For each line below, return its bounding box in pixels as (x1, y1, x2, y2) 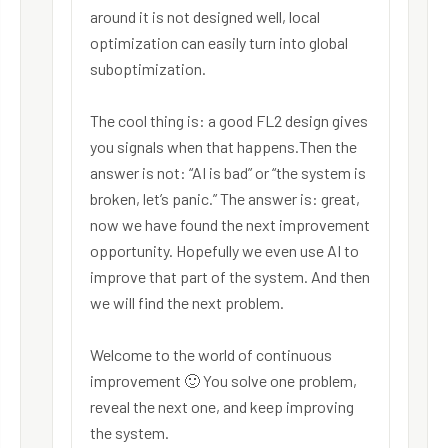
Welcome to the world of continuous (90, 345, 333, 365)
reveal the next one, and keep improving (90, 397, 355, 417)
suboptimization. (90, 59, 207, 79)
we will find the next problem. (90, 293, 285, 313)
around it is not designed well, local (90, 7, 321, 27)
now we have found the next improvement (90, 215, 371, 235)
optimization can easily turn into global (90, 33, 349, 53)
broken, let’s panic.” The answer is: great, (90, 189, 361, 209)
